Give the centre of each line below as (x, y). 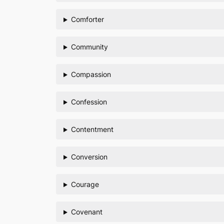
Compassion (91, 74)
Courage (85, 184)
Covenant (86, 212)
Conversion (89, 157)
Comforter (87, 19)
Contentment (92, 129)
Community (89, 47)
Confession (89, 102)
